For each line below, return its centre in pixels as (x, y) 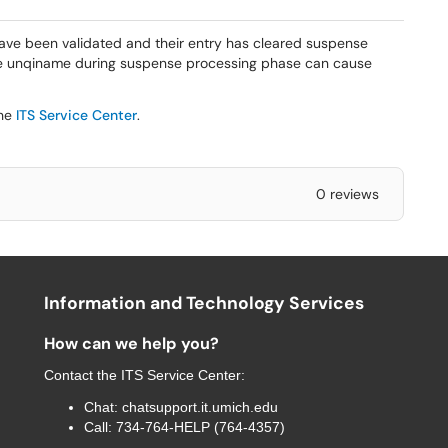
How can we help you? (131, 343)
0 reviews (347, 194)
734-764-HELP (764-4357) (200, 427)
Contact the (82, 375)
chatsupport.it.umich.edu (200, 407)
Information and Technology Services (204, 303)
